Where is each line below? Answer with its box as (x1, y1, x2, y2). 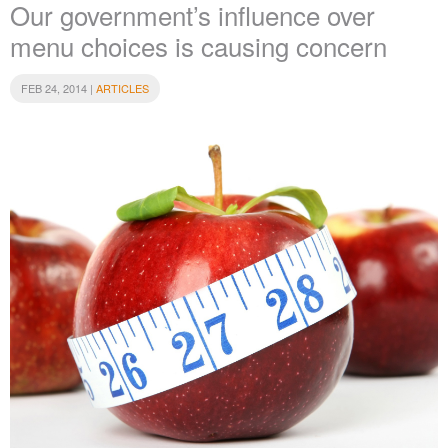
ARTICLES (96, 80, 149, 97)
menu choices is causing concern (10, 26, 387, 64)
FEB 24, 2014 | (21, 80, 96, 97)
